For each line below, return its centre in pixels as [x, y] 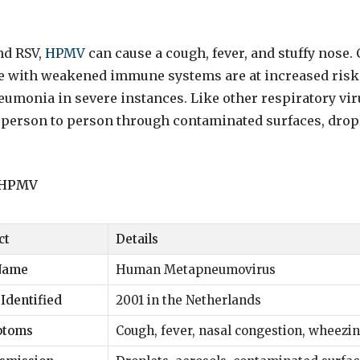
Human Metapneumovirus [196, 269]
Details [137, 239]
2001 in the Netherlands [188, 300]
